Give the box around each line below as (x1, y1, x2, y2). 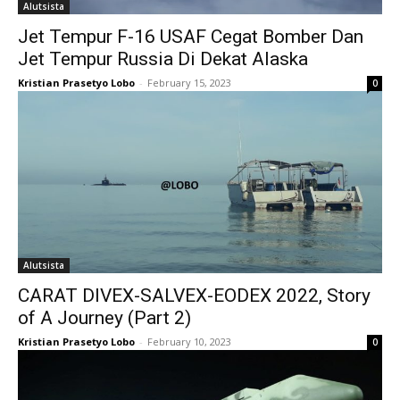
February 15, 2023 (147, 75, 231, 89)
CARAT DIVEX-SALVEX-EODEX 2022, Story (18, 284, 371, 306)
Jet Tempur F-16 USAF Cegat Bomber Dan (18, 25, 363, 47)
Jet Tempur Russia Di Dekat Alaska (18, 47, 308, 70)
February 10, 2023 (147, 334, 231, 348)
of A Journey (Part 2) (18, 306, 191, 329)
